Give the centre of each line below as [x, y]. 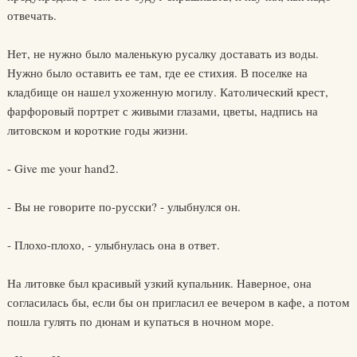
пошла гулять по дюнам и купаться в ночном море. [140, 321]
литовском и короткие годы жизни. [97, 130]
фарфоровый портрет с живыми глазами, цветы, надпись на [162, 111]
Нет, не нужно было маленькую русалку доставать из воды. [163, 53]
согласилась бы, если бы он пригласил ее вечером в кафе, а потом [178, 302]
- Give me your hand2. [63, 168]
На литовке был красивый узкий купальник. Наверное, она [159, 283]
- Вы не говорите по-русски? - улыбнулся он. [124, 206]
